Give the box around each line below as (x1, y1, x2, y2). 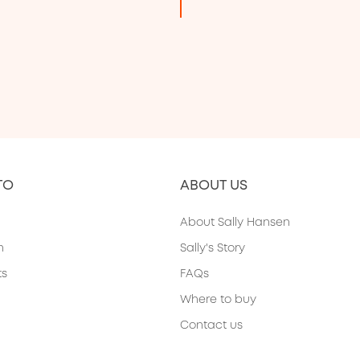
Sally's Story (180, 239, 246, 255)
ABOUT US (180, 175, 248, 194)
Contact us (180, 317, 243, 332)
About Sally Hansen (180, 214, 291, 229)
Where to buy (180, 291, 257, 306)
